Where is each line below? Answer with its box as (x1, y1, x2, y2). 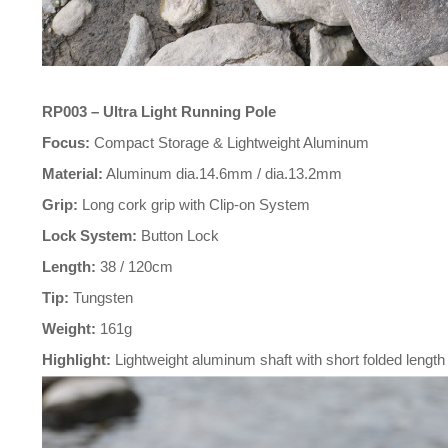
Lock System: (42, 228, 137, 245)
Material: (42, 166, 103, 183)
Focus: (42, 135, 90, 152)
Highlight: (42, 352, 111, 369)
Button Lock (137, 228, 219, 245)
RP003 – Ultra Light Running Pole (42, 104, 276, 121)
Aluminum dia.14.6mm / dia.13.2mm (103, 166, 342, 183)
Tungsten (69, 290, 133, 307)
